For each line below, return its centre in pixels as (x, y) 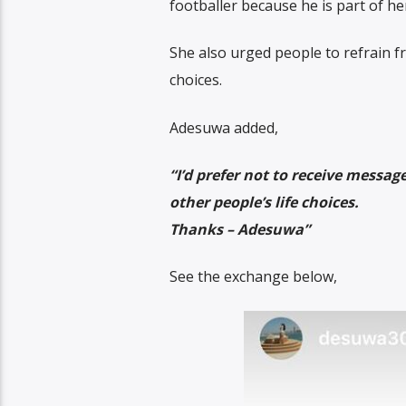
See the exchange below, (253, 277)
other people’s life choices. (264, 202)
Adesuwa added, (223, 127)
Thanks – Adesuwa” (239, 229)
